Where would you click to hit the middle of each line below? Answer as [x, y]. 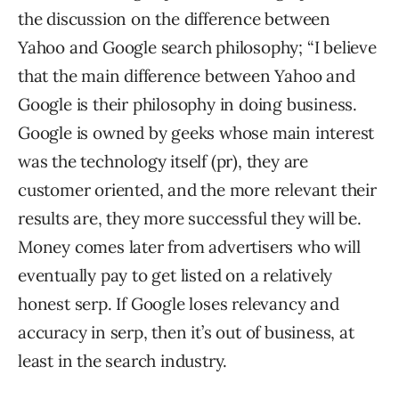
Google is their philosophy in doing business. [187, 104]
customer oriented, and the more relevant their [197, 190]
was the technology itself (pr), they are [163, 161]
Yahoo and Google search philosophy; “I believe [197, 47]
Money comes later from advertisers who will [189, 247]
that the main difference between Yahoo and [187, 76]
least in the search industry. [123, 361]
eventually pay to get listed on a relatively [175, 275]
